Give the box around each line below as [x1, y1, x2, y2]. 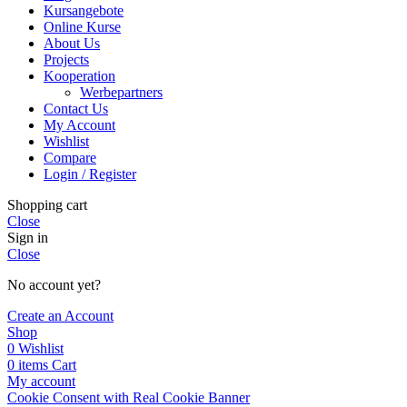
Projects [44, 52, 89, 67]
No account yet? [7, 277, 101, 293]
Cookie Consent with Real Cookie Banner [7, 390, 250, 405]
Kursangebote [44, 3, 124, 18]
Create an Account [7, 308, 114, 323]
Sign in [7, 230, 48, 245]
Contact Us [44, 101, 108, 116]
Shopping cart [7, 197, 87, 213]
